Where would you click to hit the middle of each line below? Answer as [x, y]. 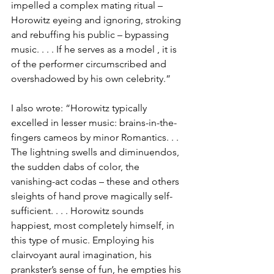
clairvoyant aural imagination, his [83, 255]
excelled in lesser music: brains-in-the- [94, 123]
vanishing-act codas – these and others [96, 181]
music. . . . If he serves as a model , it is [95, 49]
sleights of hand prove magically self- [92, 196]
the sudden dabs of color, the [76, 167]
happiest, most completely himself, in [94, 225]
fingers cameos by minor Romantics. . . [96, 137]
